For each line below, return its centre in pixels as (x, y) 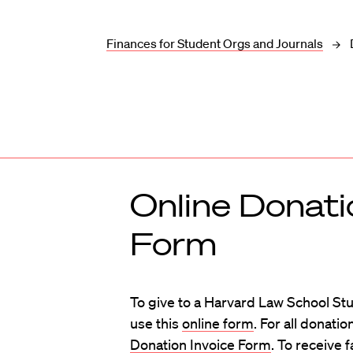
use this (156, 323)
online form (217, 323)
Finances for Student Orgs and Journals (215, 44)
